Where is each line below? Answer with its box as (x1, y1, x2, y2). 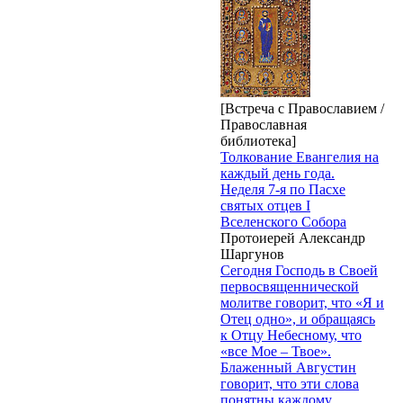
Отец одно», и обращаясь (220, 310, 375, 327)
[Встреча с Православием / (220, 100, 384, 116)
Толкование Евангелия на (220, 148, 379, 165)
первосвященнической (220, 278, 359, 294)
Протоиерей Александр (220, 229, 365, 246)
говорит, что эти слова (220, 375, 359, 391)
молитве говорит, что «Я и (220, 294, 384, 310)
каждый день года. (220, 165, 335, 181)
